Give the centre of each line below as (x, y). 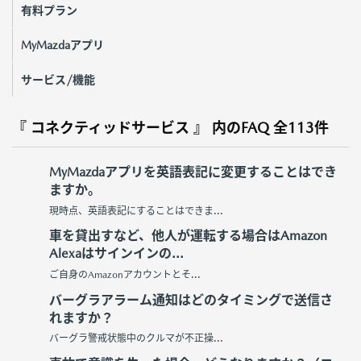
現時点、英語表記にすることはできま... (136, 211)
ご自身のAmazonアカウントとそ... (125, 274)
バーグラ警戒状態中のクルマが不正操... (136, 339)
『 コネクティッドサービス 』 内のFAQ (141, 127)
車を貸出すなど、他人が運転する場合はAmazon (188, 236)
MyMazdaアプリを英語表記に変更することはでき (193, 172)
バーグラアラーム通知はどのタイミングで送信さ (191, 300)
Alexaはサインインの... (116, 254)
